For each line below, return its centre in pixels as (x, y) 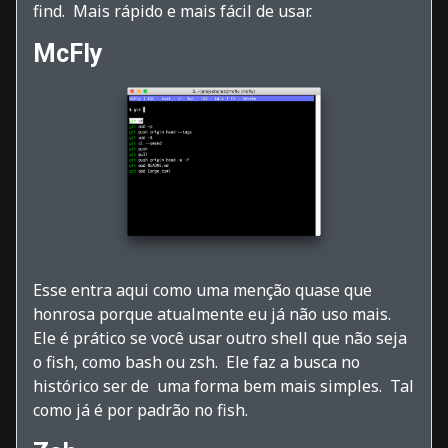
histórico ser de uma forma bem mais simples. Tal (223, 386)
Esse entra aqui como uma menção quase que (202, 290)
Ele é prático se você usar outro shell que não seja (220, 338)
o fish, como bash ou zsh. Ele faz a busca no (196, 362)
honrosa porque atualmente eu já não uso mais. (214, 314)
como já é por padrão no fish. (140, 410)
